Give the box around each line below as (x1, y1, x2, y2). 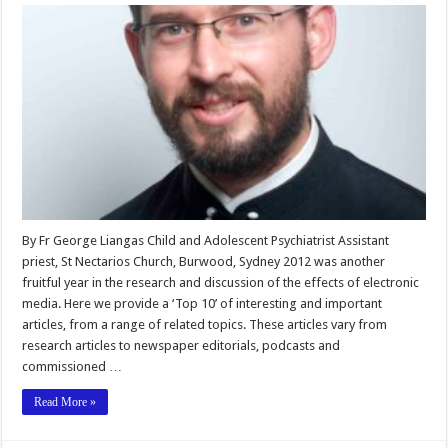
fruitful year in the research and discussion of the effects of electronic (22, 275, 420, 291)
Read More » (34, 395, 97, 410)
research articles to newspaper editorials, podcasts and (22, 338, 341, 354)
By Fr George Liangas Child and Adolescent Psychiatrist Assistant (22, 233, 390, 249)
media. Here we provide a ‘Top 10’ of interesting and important (22, 296, 383, 312)
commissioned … (22, 359, 123, 375)
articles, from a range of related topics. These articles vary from (22, 317, 388, 333)
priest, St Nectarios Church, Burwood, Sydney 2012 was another (22, 254, 386, 270)
